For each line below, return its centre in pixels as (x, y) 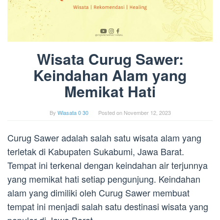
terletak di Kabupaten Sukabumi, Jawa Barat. (96, 151)
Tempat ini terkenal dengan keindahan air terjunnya (108, 165)
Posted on (111, 113)
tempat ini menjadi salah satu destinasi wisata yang (108, 206)
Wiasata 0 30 (73, 113)
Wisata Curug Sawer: (110, 59)
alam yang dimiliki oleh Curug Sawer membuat (98, 193)
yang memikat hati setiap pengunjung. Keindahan (104, 179)
